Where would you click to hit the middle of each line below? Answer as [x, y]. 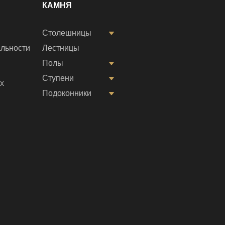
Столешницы [67, 33]
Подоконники [67, 93]
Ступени [58, 78]
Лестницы [61, 48]
